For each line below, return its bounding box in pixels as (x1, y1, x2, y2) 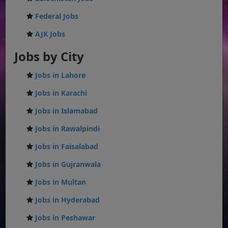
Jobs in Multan (35, 177, 87, 187)
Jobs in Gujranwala (35, 159, 101, 169)
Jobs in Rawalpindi (35, 123, 100, 133)
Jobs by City (14, 47, 84, 65)
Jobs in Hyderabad (35, 194, 100, 205)
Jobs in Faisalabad (35, 141, 99, 151)
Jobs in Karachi (35, 88, 88, 98)
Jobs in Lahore (35, 70, 86, 80)
